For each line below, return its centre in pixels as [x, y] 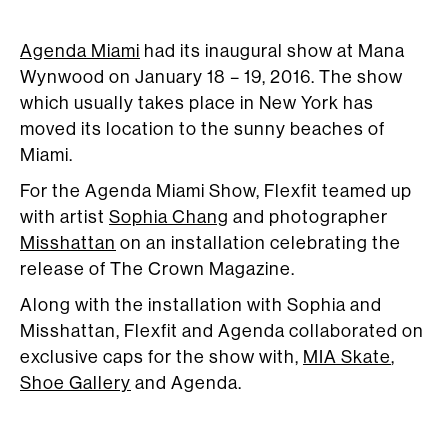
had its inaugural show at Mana [272, 51]
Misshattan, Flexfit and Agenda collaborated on [222, 331]
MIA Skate [347, 357]
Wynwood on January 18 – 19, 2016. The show [211, 77]
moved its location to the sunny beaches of [202, 129]
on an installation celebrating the [258, 243]
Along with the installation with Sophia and [201, 305]
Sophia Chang [169, 217]
